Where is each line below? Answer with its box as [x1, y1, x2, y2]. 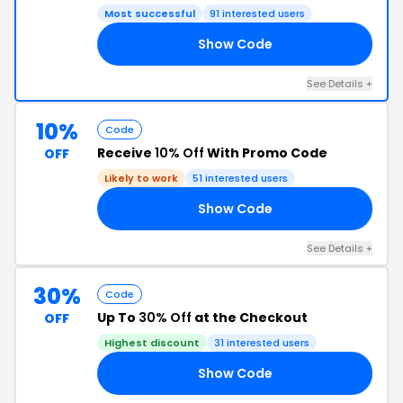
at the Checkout [192, 309, 308, 327]
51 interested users [193, 171, 288, 185]
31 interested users [214, 336, 309, 350]
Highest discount [104, 336, 200, 350]
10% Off [155, 144, 204, 162]
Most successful [104, 6, 195, 21]
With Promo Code [204, 144, 327, 162]
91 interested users [210, 6, 305, 21]
